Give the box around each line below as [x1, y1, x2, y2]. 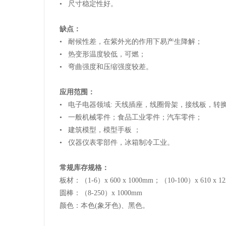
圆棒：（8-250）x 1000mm [60, 189, 142, 197]
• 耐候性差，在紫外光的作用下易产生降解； [60, 38, 202, 46]
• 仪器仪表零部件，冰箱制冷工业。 [60, 139, 174, 147]
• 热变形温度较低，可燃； [60, 50, 146, 59]
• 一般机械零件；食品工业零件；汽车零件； [60, 114, 202, 122]
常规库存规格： [60, 164, 109, 172]
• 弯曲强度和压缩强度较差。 [60, 63, 153, 71]
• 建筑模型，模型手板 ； [60, 126, 141, 134]
